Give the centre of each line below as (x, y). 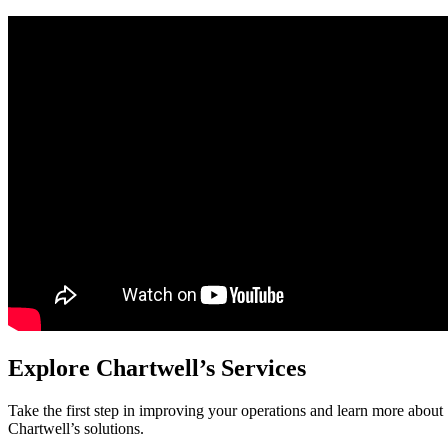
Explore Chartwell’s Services (157, 367)
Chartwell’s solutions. (76, 428)
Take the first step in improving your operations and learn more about (225, 410)
